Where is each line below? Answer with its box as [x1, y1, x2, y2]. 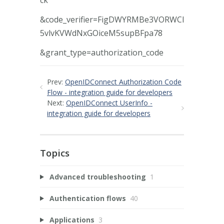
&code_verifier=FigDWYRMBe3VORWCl [40, 13, 184, 25]
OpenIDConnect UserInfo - [66, 97, 152, 107]
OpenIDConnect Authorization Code [65, 76, 181, 86]
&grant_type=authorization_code [40, 46, 163, 58]
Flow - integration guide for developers [47, 87, 172, 97]
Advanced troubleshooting [49, 171, 146, 181]
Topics [40, 146, 69, 159]
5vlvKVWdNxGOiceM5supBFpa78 [40, 27, 162, 38]
